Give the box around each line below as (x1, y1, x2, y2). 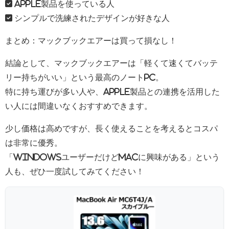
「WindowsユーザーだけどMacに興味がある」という (5, 152, 220, 161)
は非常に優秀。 (5, 138, 62, 147)
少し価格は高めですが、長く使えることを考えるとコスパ (5, 124, 218, 132)
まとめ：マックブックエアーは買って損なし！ (5, 36, 177, 44)
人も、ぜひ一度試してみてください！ (5, 167, 144, 175)
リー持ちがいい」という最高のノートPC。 (5, 73, 164, 81)
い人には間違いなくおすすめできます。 (5, 101, 152, 110)
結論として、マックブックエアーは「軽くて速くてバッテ (5, 58, 218, 67)
